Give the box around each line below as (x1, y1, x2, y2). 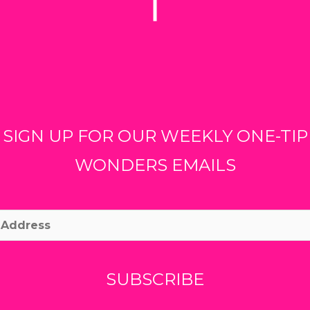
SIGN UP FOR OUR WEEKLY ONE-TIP (2, 125, 308, 146)
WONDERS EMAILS (74, 154, 236, 175)
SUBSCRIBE (106, 268, 204, 289)
